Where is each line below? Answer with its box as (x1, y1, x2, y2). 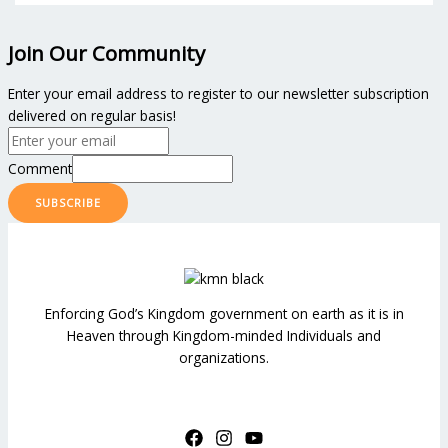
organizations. (179, 348, 269, 368)
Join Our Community (8, 38, 205, 67)
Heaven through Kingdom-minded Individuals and (67, 326, 381, 346)
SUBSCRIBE (35, 194, 101, 210)
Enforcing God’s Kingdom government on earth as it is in (44, 304, 404, 324)
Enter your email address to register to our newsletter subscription (8, 83, 429, 103)
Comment (8, 158, 72, 178)
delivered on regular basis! (8, 105, 176, 125)
